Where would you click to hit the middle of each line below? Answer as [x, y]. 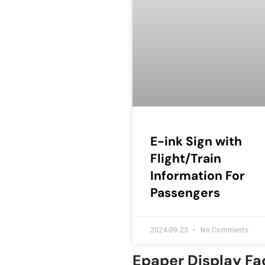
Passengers [185, 193]
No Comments [223, 230]
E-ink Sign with [196, 142]
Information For [198, 176]
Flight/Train [186, 159]
